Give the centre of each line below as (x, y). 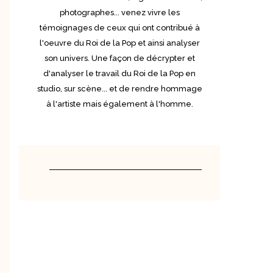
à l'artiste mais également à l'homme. (119, 104)
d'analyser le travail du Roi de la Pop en (119, 73)
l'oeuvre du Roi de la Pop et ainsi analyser (119, 43)
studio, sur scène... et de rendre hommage (119, 88)
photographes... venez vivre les (119, 12)
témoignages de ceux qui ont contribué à (119, 27)
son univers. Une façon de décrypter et (119, 58)
